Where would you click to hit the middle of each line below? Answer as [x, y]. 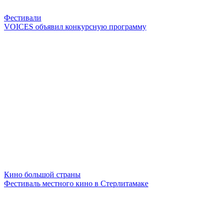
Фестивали [23, 17]
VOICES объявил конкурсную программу [75, 26]
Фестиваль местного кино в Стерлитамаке [76, 183]
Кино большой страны [42, 174]
